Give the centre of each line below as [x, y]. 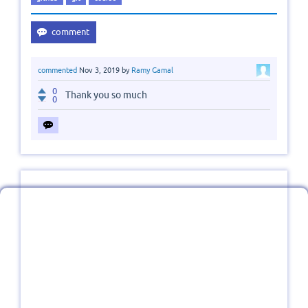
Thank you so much [106, 95]
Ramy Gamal [152, 70]
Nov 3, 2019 [99, 70]
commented [57, 70]
